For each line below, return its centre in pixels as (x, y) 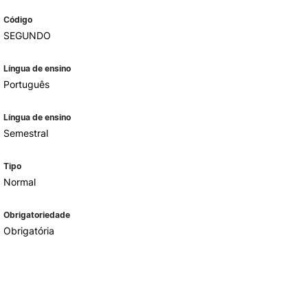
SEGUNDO (27, 35)
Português (26, 84)
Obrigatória (29, 231)
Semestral (25, 133)
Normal (19, 182)
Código (18, 20)
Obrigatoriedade (36, 215)
